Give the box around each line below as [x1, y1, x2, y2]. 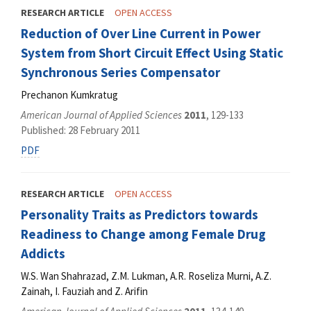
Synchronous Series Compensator [21, 64, 220, 81]
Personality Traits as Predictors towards [21, 206, 258, 224]
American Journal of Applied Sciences [21, 108, 182, 122]
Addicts [21, 245, 65, 262]
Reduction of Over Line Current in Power [21, 25, 260, 42]
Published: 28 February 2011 [21, 124, 140, 137]
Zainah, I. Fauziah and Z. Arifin [21, 284, 148, 298]
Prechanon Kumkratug [21, 87, 118, 101]
